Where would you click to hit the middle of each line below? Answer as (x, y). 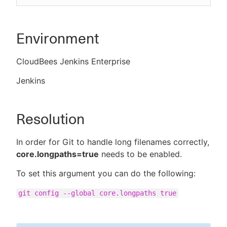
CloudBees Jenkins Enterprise (73, 61)
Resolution (50, 119)
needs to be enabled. (140, 154)
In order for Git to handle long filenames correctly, (113, 142)
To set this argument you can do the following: (106, 173)
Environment (58, 39)
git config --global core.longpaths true (97, 193)
